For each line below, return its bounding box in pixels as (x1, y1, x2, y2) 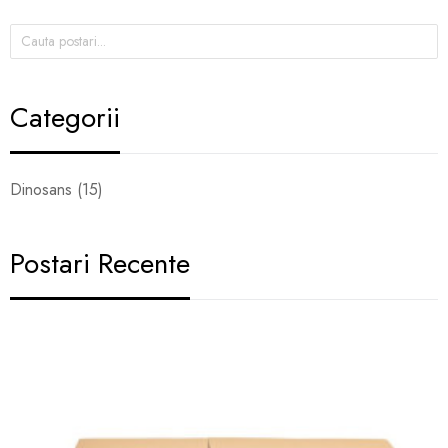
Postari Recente (10, 242, 190, 284)
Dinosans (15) (10, 177, 103, 201)
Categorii (10, 96, 120, 138)
